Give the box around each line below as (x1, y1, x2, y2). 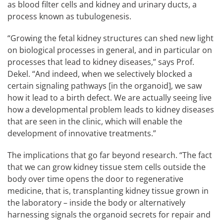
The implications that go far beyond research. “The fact (7, 149, 212, 161)
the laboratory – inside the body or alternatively (7, 197, 185, 208)
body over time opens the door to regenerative (7, 173, 183, 184)
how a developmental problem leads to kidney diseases (7, 104, 214, 115)
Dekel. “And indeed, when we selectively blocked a (7, 68, 192, 79)
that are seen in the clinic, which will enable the (7, 115, 182, 127)
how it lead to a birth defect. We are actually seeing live (7, 92, 212, 103)
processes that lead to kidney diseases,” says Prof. (7, 56, 194, 67)
